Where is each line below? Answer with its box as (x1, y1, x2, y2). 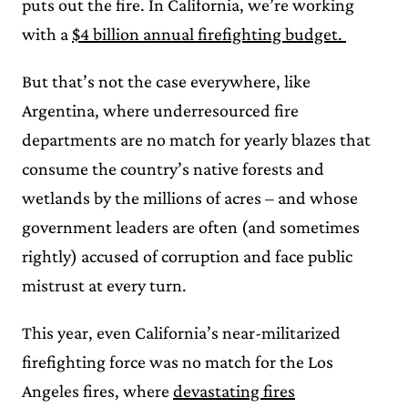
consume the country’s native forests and (22, 158, 324, 178)
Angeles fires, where (22, 380, 173, 401)
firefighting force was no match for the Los (22, 351, 333, 372)
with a (22, 23, 72, 44)
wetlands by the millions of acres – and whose (22, 187, 358, 208)
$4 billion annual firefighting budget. (72, 23, 346, 44)
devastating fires (173, 380, 295, 401)
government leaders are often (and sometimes (22, 216, 360, 237)
